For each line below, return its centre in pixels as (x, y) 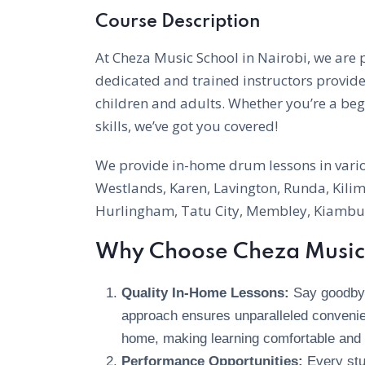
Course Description (178, 22)
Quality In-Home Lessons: (205, 293)
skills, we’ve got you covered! (187, 126)
